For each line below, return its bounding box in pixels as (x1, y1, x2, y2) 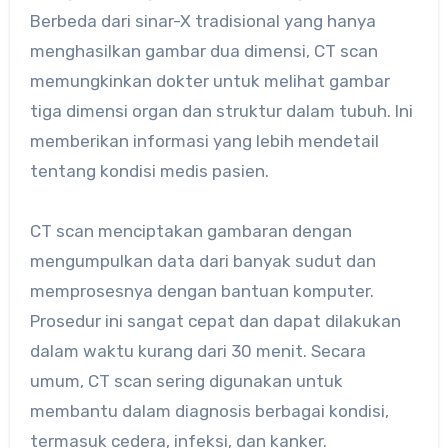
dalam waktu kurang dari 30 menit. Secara (29, 340, 366, 361)
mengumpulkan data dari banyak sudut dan (29, 250, 376, 271)
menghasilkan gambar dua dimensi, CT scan (29, 40, 378, 61)
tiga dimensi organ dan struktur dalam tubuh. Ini (29, 100, 413, 121)
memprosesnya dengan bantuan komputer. (29, 280, 374, 301)
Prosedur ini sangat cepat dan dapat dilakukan (29, 310, 401, 331)
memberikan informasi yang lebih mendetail (29, 130, 379, 151)
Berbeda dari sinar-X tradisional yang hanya (29, 10, 376, 31)
